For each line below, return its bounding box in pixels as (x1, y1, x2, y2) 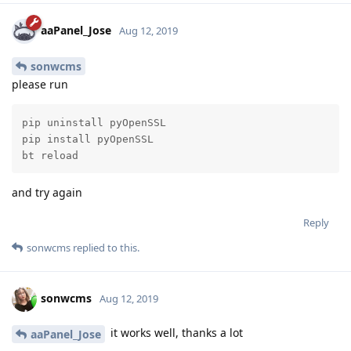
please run (12, 77, 68, 92)
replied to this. (71, 241, 139, 255)
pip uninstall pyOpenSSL (21, 117, 166, 129)
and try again (12, 185, 82, 201)
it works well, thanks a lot (107, 325, 243, 341)
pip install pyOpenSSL (21, 133, 154, 146)
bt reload (21, 150, 78, 162)
